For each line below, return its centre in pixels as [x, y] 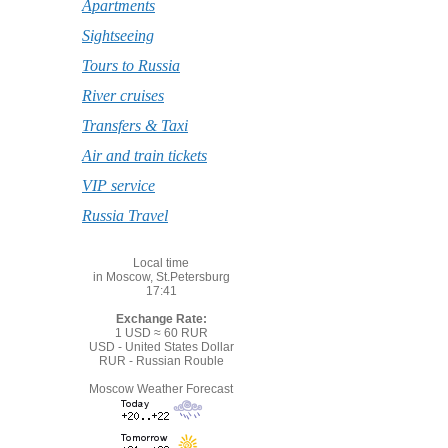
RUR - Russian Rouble [161, 361]
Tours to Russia [131, 65]
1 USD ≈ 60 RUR [161, 333]
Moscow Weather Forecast [161, 389]
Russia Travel [125, 215]
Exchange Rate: [161, 319]
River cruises [123, 95]
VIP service [118, 185]
